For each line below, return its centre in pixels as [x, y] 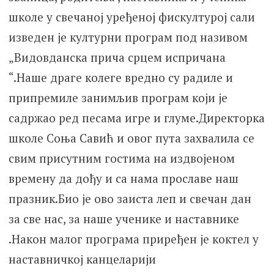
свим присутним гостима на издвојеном [121, 158]
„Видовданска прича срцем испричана [117, 57]
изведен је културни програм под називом [128, 37]
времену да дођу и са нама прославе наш [123, 179]
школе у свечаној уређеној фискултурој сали [131, 17]
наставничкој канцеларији [82, 259]
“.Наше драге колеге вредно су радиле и [120, 78]
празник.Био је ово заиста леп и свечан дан [130, 199]
